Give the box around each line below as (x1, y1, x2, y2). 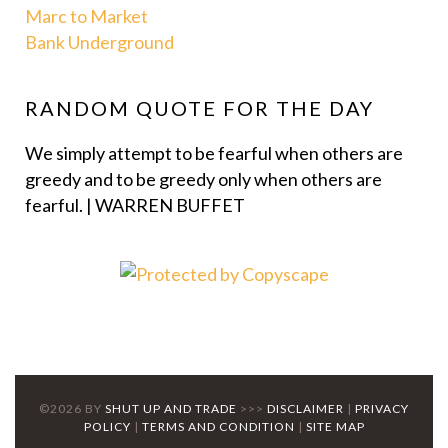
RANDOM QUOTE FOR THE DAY (25, 96, 374, 121)
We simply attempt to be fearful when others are (25, 142, 403, 165)
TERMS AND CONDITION (141, 418, 295, 434)
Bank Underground (25, 31, 174, 54)
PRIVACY (355, 400, 409, 416)
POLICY (83, 418, 131, 434)
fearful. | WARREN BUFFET (25, 194, 245, 217)
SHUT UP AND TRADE (105, 400, 237, 416)
